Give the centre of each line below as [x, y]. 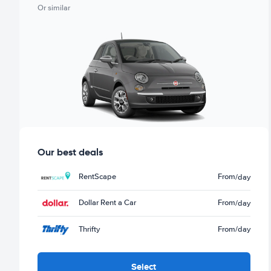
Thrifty [89, 229]
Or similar [54, 8]
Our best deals [70, 152]
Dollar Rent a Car [107, 203]
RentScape [97, 177]
